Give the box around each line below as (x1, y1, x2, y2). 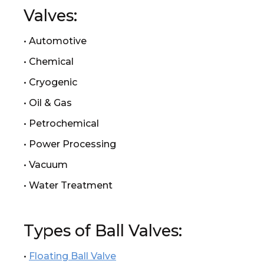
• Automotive (24, 35, 87, 47)
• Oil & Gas (24, 97, 72, 108)
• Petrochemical (24, 118, 99, 129)
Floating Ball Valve (29, 250, 116, 262)
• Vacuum (24, 159, 68, 170)
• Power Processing (24, 138, 116, 150)
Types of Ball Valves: (24, 221, 182, 240)
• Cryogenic (24, 77, 77, 88)
